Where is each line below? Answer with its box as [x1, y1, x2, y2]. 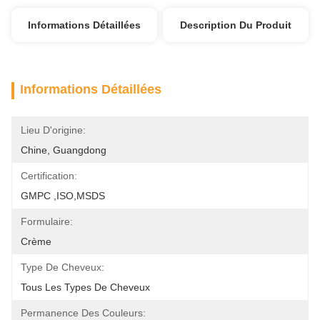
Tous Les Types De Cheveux [21, 281, 150, 293]
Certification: [21, 170, 77, 181]
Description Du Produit [180, 19, 292, 31]
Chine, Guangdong [21, 144, 106, 156]
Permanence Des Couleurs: [21, 307, 146, 319]
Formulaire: [21, 216, 73, 227]
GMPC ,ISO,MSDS [21, 190, 105, 201]
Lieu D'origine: [21, 124, 86, 136]
